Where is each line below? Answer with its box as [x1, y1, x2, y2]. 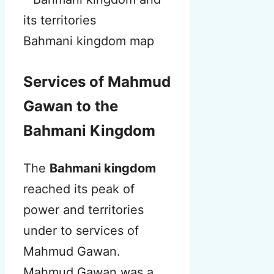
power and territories [23, 202, 144, 218]
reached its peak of [23, 182, 135, 197]
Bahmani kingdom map [23, 34, 155, 49]
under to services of [23, 223, 139, 239]
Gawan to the [23, 97, 118, 116]
